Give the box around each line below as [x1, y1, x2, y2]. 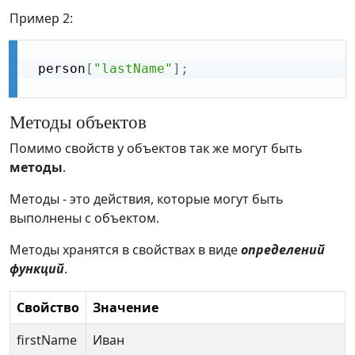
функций [10, 260, 64, 278]
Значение [93, 299, 158, 317]
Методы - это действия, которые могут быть [10, 190, 284, 208]
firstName [17, 331, 77, 349]
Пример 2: [10, 10, 73, 28]
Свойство [17, 299, 79, 317]
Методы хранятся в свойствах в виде [10, 241, 241, 259]
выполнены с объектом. [10, 209, 159, 227]
